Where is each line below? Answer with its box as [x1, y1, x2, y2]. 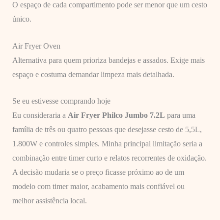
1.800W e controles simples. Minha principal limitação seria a [12, 139, 202, 148]
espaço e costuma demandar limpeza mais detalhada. [12, 70, 174, 79]
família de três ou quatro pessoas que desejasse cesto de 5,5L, [12, 125, 202, 134]
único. [12, 14, 31, 23]
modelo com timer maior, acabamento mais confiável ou [12, 182, 185, 191]
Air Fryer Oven [12, 41, 60, 50]
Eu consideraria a [12, 111, 68, 120]
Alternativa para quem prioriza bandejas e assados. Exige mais [12, 55, 205, 64]
